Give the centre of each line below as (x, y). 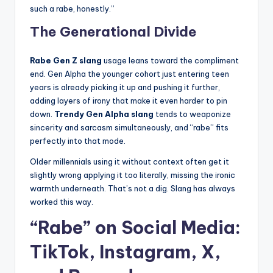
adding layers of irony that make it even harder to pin (129, 101)
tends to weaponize (192, 114)
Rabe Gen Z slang (66, 61)
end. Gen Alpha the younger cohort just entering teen (129, 74)
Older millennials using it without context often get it (129, 162)
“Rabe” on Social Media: (135, 228)
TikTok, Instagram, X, (125, 252)
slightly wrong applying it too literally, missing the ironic (133, 175)
